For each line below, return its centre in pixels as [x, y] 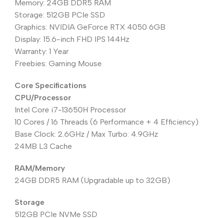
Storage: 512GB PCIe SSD [60, 15]
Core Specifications [51, 86]
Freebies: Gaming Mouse [58, 64]
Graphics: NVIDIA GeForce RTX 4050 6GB [90, 27]
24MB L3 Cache [43, 146]
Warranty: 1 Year [42, 52]
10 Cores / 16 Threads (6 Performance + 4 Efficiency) [107, 122]
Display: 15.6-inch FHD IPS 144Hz [72, 39]
